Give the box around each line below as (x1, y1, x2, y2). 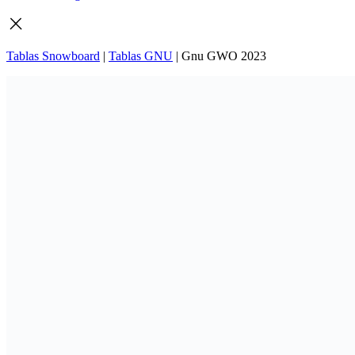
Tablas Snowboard (6, 48, 100, 63)
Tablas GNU (109, 48, 173, 63)
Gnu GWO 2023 (181, 48, 266, 63)
